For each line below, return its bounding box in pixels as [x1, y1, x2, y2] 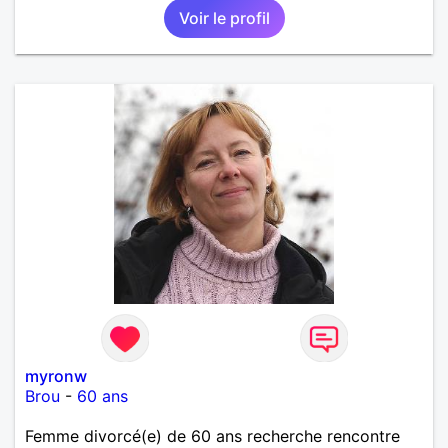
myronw [25, 365, 87, 386]
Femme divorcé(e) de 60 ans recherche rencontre [25, 425, 400, 446]
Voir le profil [178, 7, 270, 28]
